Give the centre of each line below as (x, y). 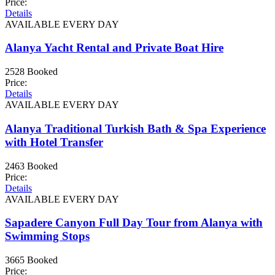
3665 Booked (31, 260)
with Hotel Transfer (54, 142)
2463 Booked (31, 166)
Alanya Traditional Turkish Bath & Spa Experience (135, 128)
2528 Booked (31, 72)
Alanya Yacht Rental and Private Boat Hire (114, 48)
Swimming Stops (47, 236)
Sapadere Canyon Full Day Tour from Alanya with (134, 223)
